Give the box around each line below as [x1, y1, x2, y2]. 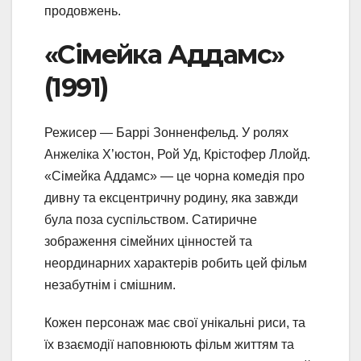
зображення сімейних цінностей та [44, 234, 252, 248]
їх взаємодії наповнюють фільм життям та [44, 337, 294, 351]
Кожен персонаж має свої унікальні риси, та [44, 315, 305, 330]
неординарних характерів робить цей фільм [44, 255, 307, 270]
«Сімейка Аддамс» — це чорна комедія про [44, 168, 305, 183]
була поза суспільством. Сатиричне [44, 212, 257, 226]
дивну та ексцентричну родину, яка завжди [44, 190, 298, 205]
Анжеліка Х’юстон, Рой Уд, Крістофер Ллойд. [44, 147, 310, 161]
